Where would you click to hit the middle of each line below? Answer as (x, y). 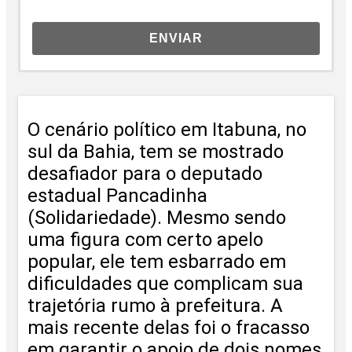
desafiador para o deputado (145, 174)
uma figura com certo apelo (145, 240)
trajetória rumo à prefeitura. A (155, 306)
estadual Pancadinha (117, 196)
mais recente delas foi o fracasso (169, 328)
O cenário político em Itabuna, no (167, 130)
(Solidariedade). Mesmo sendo (157, 218)
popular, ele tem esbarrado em (157, 262)
